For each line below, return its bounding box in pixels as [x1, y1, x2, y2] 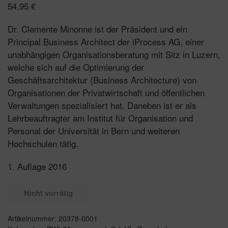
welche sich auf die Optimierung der [8, 60, 144, 73]
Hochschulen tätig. [8, 136, 78, 150]
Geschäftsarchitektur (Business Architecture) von [8, 73, 196, 86]
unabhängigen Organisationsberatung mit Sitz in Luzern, [8, 47, 220, 61]
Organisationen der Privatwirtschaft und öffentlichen [8, 85, 205, 99]
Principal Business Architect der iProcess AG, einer [8, 35, 204, 48]
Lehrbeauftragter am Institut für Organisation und [8, 111, 193, 124]
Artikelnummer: [8, 213, 59, 223]
